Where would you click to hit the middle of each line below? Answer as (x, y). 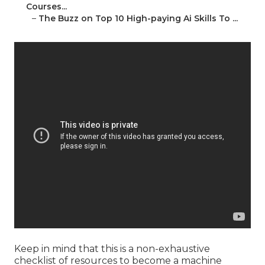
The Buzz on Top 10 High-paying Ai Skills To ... (138, 19)
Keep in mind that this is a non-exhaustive (112, 249)
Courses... (46, 7)
